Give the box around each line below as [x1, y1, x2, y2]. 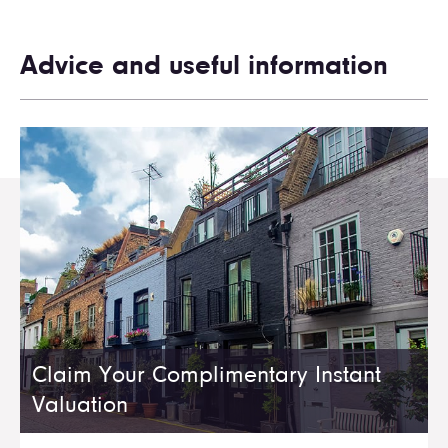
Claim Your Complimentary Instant [32, 364, 381, 389]
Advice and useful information [20, 53, 388, 82]
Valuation [32, 394, 128, 419]
